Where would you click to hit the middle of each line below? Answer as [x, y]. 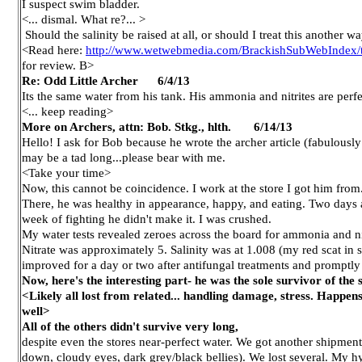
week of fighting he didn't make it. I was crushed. [147, 219]
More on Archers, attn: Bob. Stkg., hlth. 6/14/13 [157, 126]
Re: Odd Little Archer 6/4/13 [106, 80]
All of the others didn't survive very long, [130, 326]
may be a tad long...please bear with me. [124, 157]
